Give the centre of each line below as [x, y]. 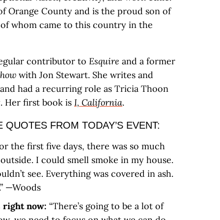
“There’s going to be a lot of [106, 206]
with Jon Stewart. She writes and [85, 75]
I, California [98, 102]
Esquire [105, 61]
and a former [149, 61]
